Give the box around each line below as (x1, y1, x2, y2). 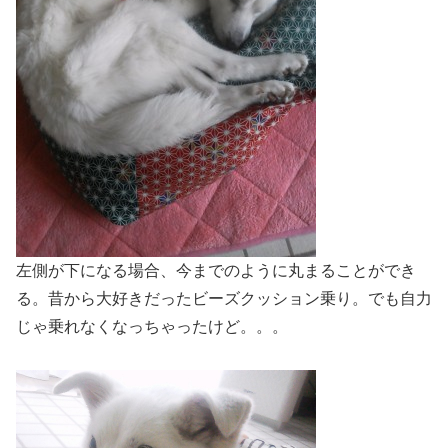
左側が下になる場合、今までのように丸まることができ (16, 262, 416, 280)
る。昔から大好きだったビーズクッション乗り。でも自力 (16, 290, 432, 308)
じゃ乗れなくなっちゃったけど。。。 (16, 318, 288, 336)
